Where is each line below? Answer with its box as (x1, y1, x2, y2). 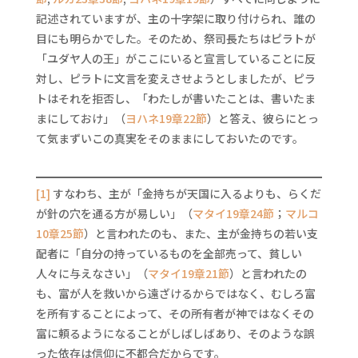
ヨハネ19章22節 (125, 110, 207, 126)
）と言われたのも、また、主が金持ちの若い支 (83, 225, 318, 241)
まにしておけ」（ (35, 110, 125, 126)
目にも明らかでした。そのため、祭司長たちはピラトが (35, 30, 316, 46)
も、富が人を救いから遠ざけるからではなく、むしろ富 (35, 285, 316, 301)
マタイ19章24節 (192, 205, 274, 221)
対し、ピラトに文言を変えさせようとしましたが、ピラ (35, 70, 316, 86)
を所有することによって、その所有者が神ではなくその (35, 305, 314, 321)
